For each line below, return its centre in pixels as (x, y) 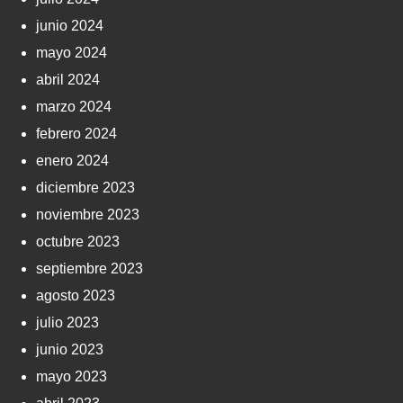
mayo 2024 (72, 52)
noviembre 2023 (88, 214)
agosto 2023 (76, 295)
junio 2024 (70, 25)
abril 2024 (68, 79)
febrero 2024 (76, 133)
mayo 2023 (72, 376)
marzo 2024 (74, 106)
